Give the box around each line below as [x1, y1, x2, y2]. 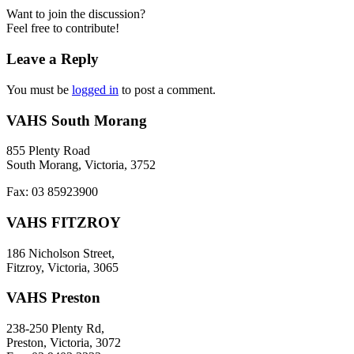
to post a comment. [119, 82, 216, 96]
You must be [6, 82, 72, 96]
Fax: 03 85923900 [6, 185, 98, 199]
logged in [72, 82, 119, 96]
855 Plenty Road [6, 144, 90, 158]
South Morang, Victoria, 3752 [6, 158, 156, 172]
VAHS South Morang [6, 111, 147, 129]
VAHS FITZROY [6, 214, 121, 232]
